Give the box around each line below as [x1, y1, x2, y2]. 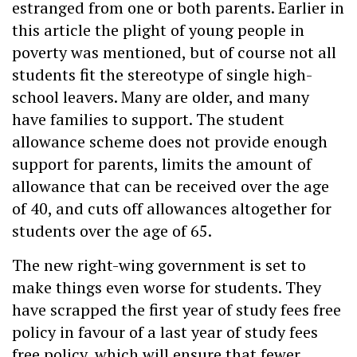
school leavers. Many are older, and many [12, 86, 309, 108]
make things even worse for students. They [12, 276, 321, 298]
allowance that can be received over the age [12, 175, 329, 198]
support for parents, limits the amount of [12, 153, 312, 175]
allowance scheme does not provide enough [12, 131, 328, 153]
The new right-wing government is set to [12, 253, 306, 276]
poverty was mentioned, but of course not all [12, 41, 336, 64]
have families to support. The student [12, 108, 284, 131]
